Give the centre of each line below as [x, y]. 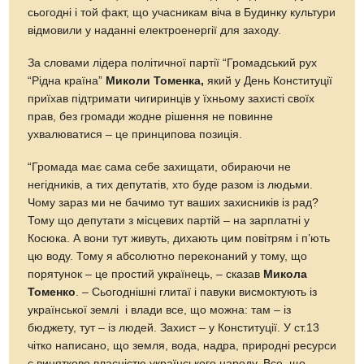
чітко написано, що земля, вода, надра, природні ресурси [182, 346]
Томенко [52, 292]
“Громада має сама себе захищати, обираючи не [160, 167]
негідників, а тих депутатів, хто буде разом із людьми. [171, 185]
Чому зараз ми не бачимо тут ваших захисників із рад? [173, 203]
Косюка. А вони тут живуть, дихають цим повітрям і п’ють [179, 239]
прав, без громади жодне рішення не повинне [151, 117]
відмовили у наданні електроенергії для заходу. [155, 31]
